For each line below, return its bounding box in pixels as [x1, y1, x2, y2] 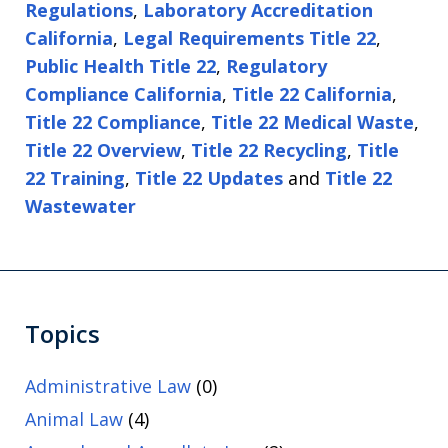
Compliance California [25, 82, 222, 106]
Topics [25, 317, 100, 350]
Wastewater [25, 194, 136, 218]
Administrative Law [25, 374, 191, 398]
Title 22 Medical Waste [211, 110, 414, 134]
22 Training [25, 166, 125, 190]
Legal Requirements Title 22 [123, 26, 376, 50]
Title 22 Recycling [191, 138, 347, 162]
